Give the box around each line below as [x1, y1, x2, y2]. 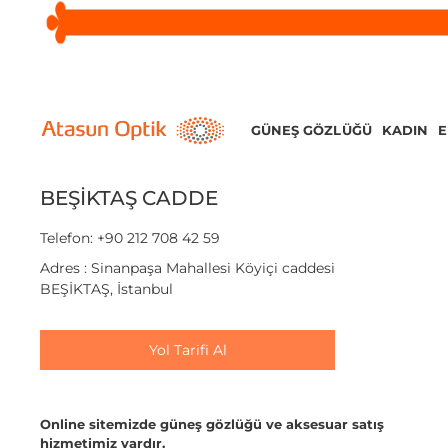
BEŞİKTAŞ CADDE [40, 186, 218, 210]
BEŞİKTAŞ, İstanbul [40, 280, 173, 298]
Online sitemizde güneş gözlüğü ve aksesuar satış [40, 416, 384, 432]
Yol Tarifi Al [148, 341, 227, 359]
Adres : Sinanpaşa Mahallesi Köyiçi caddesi [40, 259, 335, 277]
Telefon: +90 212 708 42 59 [40, 229, 220, 247]
